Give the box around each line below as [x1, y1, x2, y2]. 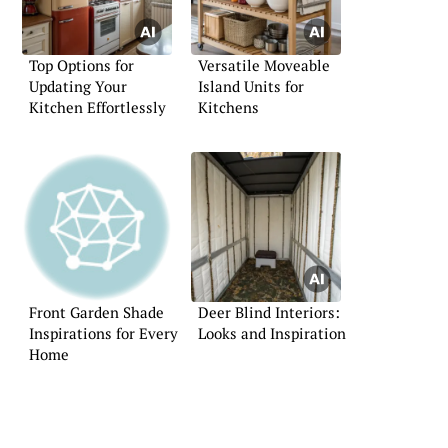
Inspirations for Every [29, 323, 178, 344]
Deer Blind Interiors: [198, 302, 340, 323]
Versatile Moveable [198, 54, 330, 75]
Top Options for [29, 54, 134, 75]
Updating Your [29, 75, 127, 96]
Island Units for [198, 75, 304, 96]
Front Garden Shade [29, 302, 164, 323]
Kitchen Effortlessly [29, 96, 166, 117]
